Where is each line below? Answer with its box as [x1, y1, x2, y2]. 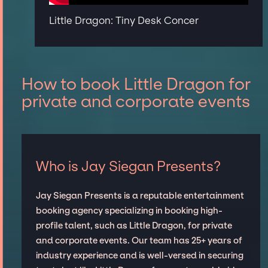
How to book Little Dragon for [21, 74, 251, 94]
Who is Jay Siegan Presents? [35, 157, 221, 175]
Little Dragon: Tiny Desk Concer [49, 14, 199, 26]
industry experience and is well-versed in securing [35, 249, 243, 261]
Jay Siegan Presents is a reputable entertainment [35, 190, 244, 201]
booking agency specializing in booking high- [35, 205, 223, 216]
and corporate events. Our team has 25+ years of [35, 234, 242, 246]
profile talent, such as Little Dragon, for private [35, 220, 232, 231]
